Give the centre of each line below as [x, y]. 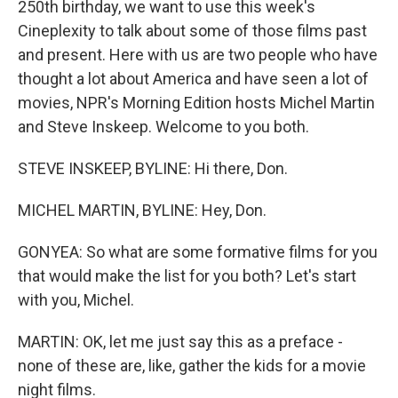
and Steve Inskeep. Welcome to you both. [163, 127]
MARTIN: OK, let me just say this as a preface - [180, 342]
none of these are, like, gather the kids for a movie [192, 366]
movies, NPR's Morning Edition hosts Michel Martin [196, 103]
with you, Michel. [76, 300]
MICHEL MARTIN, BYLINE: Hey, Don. [142, 210]
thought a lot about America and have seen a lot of [193, 79]
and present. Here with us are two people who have [198, 55]
